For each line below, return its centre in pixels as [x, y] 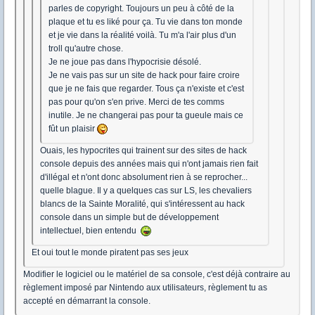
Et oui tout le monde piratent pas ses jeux [110, 253]
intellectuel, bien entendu [90, 231]
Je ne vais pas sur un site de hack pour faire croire [144, 76]
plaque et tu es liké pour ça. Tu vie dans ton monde [146, 22]
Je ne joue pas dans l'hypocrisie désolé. [125, 62]
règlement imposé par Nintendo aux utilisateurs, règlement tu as [145, 288]
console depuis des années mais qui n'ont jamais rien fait [149, 164]
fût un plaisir [73, 129]
